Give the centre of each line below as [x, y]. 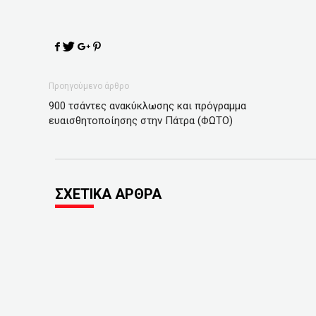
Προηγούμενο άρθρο [89, 86]
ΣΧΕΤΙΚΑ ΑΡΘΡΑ [108, 194]
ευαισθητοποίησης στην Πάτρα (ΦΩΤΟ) [141, 120]
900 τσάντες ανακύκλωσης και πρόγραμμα [147, 105]
